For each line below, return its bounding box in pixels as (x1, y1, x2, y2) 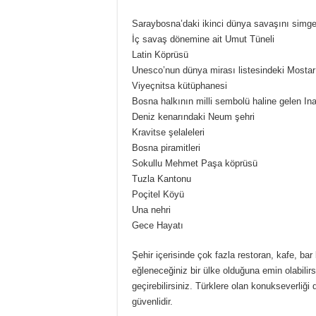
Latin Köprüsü (132, 49, 188, 60)
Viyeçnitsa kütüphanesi (132, 80, 227, 91)
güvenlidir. (132, 296, 173, 307)
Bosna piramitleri (132, 142, 200, 153)
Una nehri (132, 205, 171, 215)
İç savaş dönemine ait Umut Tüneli (132, 34, 274, 44)
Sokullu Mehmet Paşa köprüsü (132, 158, 257, 169)
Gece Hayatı (132, 220, 183, 231)
